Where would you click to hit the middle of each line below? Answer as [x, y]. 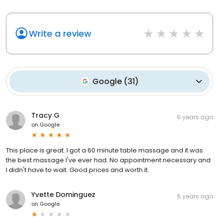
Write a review [60, 33]
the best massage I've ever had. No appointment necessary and [108, 160]
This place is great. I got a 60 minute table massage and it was [104, 150]
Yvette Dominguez [63, 194]
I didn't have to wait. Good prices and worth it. [77, 170]
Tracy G [45, 115]
